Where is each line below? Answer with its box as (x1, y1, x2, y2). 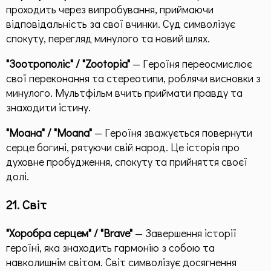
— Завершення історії (132, 225, 237, 240)
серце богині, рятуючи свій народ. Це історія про (6, 139, 240, 154)
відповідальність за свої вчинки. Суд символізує (6, 16, 235, 31)
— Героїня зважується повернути (92, 125, 252, 140)
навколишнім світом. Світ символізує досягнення (6, 254, 237, 269)
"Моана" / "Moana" (6, 125, 92, 140)
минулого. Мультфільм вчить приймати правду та (6, 85, 243, 100)
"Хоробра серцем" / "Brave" (6, 225, 132, 240)
